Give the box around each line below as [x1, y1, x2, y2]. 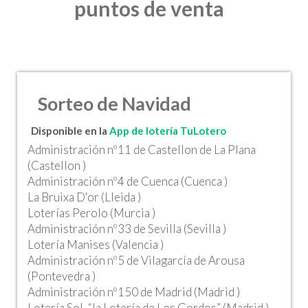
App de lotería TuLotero [109, 124, 226, 137]
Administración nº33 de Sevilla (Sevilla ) [27, 221, 226, 236]
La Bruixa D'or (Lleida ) [27, 190, 141, 204]
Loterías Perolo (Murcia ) [27, 206, 155, 220]
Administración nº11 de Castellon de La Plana [27, 142, 256, 157]
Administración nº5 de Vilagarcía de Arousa [27, 253, 245, 267]
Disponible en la [31, 124, 109, 137]
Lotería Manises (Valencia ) [27, 237, 164, 252]
